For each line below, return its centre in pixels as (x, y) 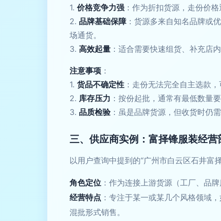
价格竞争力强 (101, 7)
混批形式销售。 (97, 212)
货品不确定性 (101, 84)
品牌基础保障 (103, 21)
